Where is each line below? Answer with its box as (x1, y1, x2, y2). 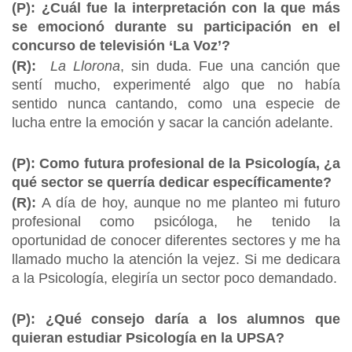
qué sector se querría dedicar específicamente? (12, 174, 332, 190)
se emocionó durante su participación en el (12, 19, 340, 35)
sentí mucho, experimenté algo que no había (12, 77, 340, 93)
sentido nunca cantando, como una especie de (12, 96, 340, 112)
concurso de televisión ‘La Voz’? (12, 38, 230, 53)
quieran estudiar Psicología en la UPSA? (12, 330, 284, 346)
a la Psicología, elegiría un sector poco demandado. (12, 270, 337, 286)
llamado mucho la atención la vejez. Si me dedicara (12, 251, 340, 267)
